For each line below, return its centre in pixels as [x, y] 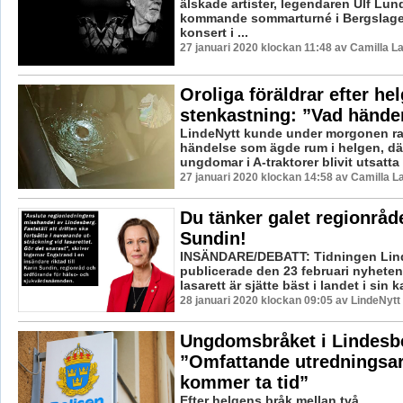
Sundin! [213, 239]
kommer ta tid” [244, 383]
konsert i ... [214, 33]
